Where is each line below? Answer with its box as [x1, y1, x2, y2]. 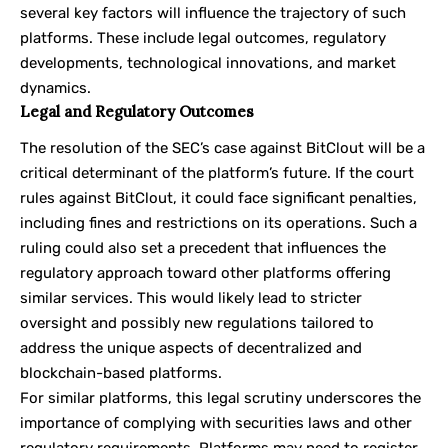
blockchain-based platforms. [20, 363, 222, 382]
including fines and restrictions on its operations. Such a [20, 213, 417, 232]
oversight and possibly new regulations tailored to [20, 313, 374, 332]
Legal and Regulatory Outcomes [20, 102, 254, 122]
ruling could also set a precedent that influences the [20, 238, 386, 257]
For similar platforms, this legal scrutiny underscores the [20, 388, 421, 407]
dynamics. [20, 79, 91, 98]
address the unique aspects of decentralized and [20, 338, 362, 357]
